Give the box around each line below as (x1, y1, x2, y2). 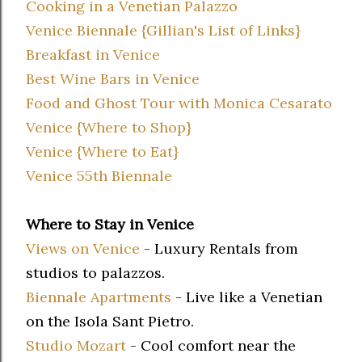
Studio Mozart (26, 336, 126, 356)
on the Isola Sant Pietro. (26, 312, 198, 331)
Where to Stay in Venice (26, 215, 194, 234)
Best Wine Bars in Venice (26, 69, 200, 89)
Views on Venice (26, 239, 140, 259)
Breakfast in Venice (26, 45, 160, 65)
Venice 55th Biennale (26, 166, 172, 186)
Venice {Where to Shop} (26, 118, 192, 137)
